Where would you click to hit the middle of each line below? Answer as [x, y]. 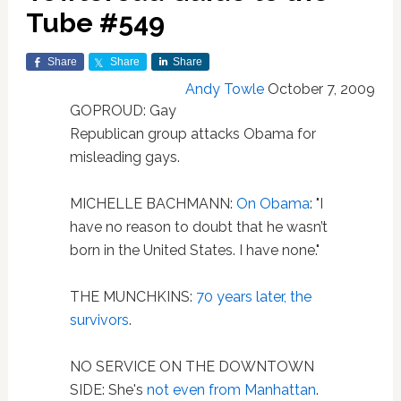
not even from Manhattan [231, 390]
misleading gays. [124, 157]
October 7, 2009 [322, 89]
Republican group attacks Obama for [192, 134]
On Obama [273, 204]
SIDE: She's [108, 390]
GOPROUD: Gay [123, 111]
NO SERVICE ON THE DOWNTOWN [192, 367]
